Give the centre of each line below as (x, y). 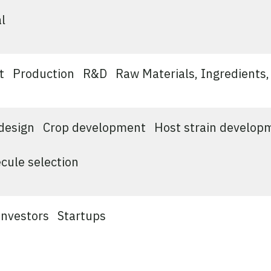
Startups (81, 216)
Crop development (94, 128)
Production (43, 74)
